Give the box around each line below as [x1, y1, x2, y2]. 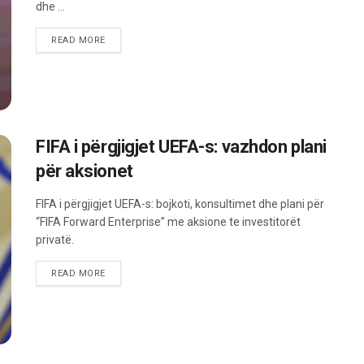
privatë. [36, 233, 74, 247]
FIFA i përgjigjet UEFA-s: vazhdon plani [36, 136, 327, 158]
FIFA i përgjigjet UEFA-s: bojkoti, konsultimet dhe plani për [36, 197, 324, 211]
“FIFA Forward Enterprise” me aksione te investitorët [36, 215, 301, 229]
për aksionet [36, 161, 133, 182]
